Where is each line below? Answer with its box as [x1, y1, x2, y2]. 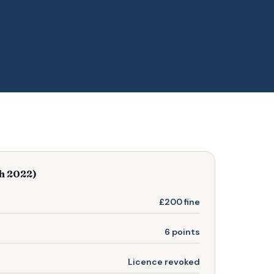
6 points [165, 226, 200, 237]
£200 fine [159, 196, 200, 207]
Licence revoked [128, 256, 200, 267]
